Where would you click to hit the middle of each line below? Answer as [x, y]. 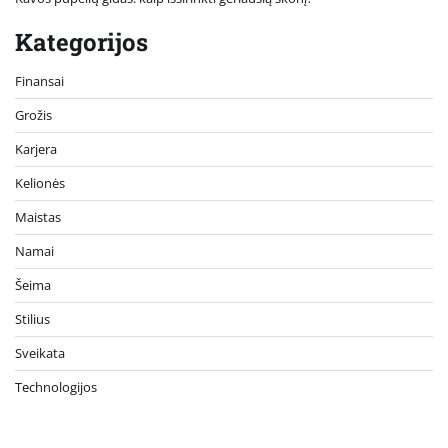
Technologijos [56, 386]
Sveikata [40, 352]
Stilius [32, 318]
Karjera [36, 148]
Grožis [33, 114]
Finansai [39, 80]
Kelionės [40, 182]
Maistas [38, 216]
